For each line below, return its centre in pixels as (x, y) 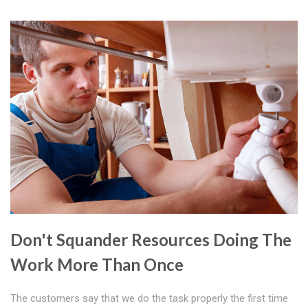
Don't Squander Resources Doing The (151, 240)
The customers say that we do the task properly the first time (149, 299)
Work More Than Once (97, 265)
